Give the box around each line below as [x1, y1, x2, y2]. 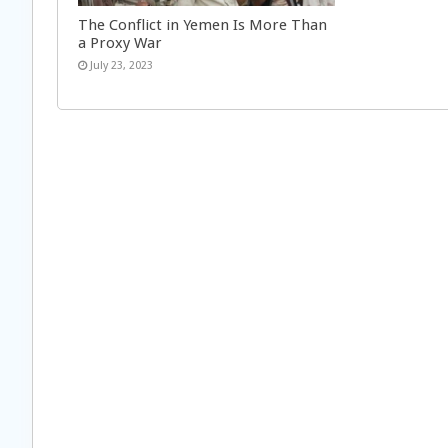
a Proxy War [78, 33, 162, 52]
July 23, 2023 [90, 58, 153, 72]
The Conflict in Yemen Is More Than [78, 15, 327, 34]
